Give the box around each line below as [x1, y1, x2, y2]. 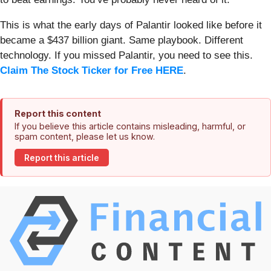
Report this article [24, 152, 99, 163]
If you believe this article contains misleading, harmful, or [15, 121, 246, 132]
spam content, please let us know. [15, 131, 155, 142]
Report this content [15, 108, 101, 119]
